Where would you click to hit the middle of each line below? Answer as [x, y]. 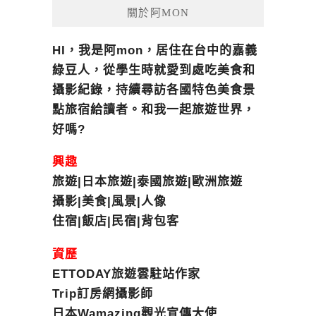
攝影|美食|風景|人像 [109, 202]
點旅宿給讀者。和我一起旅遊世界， [154, 109]
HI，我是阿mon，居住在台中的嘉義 [155, 50]
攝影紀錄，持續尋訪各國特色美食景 [154, 90]
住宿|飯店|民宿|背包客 [116, 221]
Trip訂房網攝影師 [103, 294]
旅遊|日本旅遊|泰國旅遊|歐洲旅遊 [147, 182]
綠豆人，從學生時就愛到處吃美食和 [154, 70]
